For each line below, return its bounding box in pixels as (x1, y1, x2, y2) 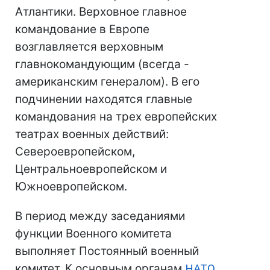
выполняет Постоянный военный (15, 244, 199, 258)
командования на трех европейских (15, 110, 217, 124)
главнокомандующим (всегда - (15, 57, 189, 71)
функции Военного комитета (15, 227, 172, 240)
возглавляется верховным (15, 40, 163, 54)
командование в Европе (15, 22, 149, 36)
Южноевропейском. (15, 180, 127, 193)
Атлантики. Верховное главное (15, 5, 187, 19)
